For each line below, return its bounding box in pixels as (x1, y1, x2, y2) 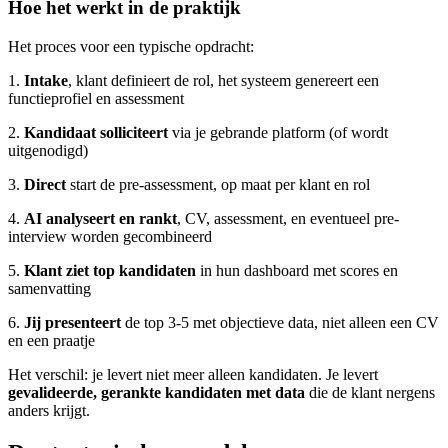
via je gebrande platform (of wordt (168, 124, 388, 142)
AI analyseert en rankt (24, 210, 177, 228)
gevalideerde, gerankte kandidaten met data (8, 384, 305, 402)
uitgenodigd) (8, 142, 88, 160)
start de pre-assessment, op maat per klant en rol (66, 176, 370, 194)
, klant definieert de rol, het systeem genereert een (68, 72, 379, 90)
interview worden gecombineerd (8, 228, 212, 246)
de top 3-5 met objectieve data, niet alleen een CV (121, 314, 439, 332)
